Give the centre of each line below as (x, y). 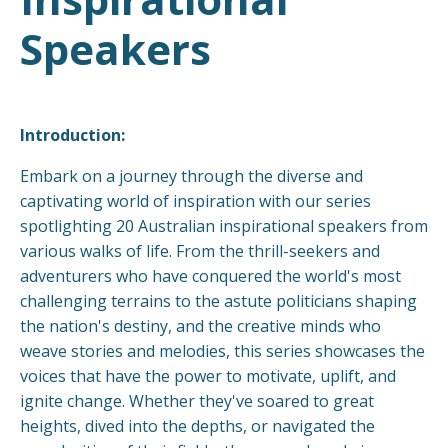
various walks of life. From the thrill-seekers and (200, 250)
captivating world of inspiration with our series (195, 200)
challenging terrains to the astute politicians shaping (218, 300)
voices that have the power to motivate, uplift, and (208, 375)
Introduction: (72, 134)
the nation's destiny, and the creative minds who (200, 325)
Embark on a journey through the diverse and (191, 175)
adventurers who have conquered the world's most (210, 275)
